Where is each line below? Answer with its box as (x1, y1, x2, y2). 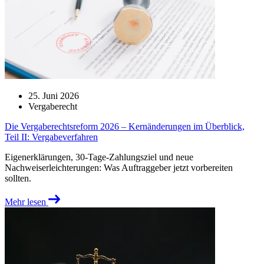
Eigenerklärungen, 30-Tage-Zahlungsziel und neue (5, 152, 193, 162)
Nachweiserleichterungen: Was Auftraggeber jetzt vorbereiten (5, 163, 233, 173)
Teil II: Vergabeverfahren (5, 132, 98, 142)
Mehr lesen (5, 197, 46, 207)
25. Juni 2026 (28, 91, 79, 101)
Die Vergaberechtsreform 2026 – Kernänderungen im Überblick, (5, 121, 245, 131)
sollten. (5, 173, 31, 183)
